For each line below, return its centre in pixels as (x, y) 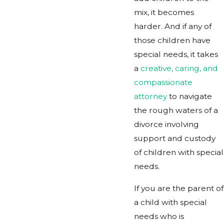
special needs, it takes (176, 54)
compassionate (163, 82)
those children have (172, 40)
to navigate (189, 96)
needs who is (159, 216)
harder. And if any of (173, 26)
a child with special (170, 202)
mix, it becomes (164, 12)
